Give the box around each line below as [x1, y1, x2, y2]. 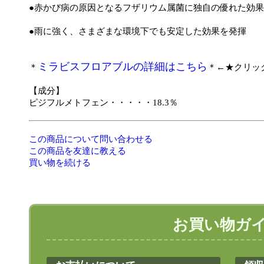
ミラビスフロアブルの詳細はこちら [38, 61, 207, 72]
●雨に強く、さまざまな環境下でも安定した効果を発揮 [29, 27, 246, 36]
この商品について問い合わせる [29, 134, 153, 144]
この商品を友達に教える [29, 146, 126, 156]
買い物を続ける [29, 158, 91, 167]
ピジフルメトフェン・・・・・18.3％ [29, 98, 178, 107]
